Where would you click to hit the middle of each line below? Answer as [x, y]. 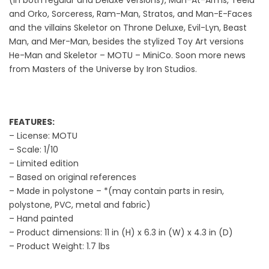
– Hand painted [41, 218]
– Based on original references [73, 177]
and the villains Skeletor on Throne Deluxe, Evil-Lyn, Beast [128, 27]
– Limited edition [44, 163]
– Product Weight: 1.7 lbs [59, 246]
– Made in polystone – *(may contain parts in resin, [116, 191]
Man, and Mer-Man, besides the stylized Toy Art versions [126, 41]
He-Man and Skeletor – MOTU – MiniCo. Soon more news [127, 55]
